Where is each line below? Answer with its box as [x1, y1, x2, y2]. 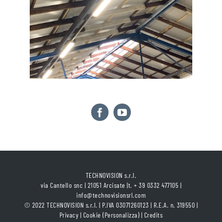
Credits [144, 211, 163, 220]
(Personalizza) [103, 211, 140, 220]
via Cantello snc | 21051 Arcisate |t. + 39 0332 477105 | [41, 181, 181, 190]
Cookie [83, 211, 101, 220]
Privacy [59, 211, 79, 220]
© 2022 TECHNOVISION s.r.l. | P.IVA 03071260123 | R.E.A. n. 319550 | [24, 201, 198, 210]
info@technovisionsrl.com [76, 191, 146, 200]
